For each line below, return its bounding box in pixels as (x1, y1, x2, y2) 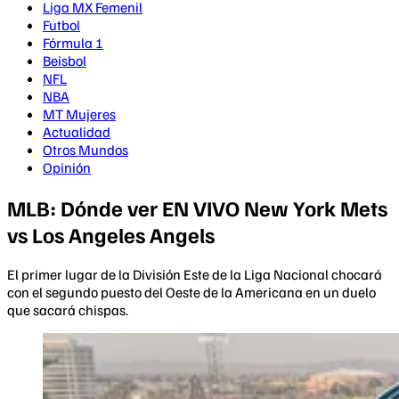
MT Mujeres (43, 105, 116, 123)
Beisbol (43, 52, 86, 69)
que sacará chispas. (7, 300, 128, 319)
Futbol (43, 16, 80, 34)
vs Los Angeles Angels (7, 220, 215, 248)
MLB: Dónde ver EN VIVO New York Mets (7, 193, 387, 221)
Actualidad (43, 123, 110, 141)
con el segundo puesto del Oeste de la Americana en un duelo (7, 282, 376, 301)
